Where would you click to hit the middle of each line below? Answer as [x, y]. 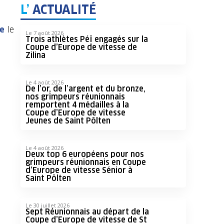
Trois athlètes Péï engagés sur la [86, 39]
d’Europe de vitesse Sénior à [79, 170]
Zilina [35, 55]
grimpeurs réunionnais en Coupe [85, 162]
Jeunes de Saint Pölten [68, 121]
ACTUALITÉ [62, 9]
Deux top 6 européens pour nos [84, 154]
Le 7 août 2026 [44, 33]
